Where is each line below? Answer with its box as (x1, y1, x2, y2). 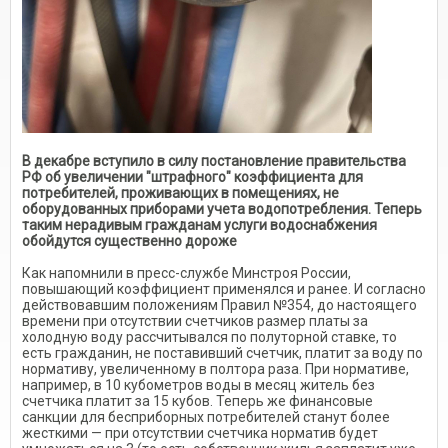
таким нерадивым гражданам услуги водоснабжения (22, 217, 377, 233)
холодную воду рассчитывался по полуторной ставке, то (22, 329, 397, 345)
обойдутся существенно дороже (22, 233, 237, 249)
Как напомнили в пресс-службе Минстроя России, (22, 265, 351, 281)
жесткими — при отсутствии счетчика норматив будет (22, 425, 378, 441)
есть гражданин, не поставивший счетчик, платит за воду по (22, 345, 423, 361)
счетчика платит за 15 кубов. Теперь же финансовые (22, 393, 373, 409)
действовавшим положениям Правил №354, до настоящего (22, 297, 417, 313)
